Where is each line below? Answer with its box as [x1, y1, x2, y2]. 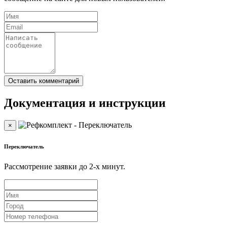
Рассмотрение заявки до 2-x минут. [4, 162, 125, 171]
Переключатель [4, 143, 44, 150]
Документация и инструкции [4, 96, 166, 110]
